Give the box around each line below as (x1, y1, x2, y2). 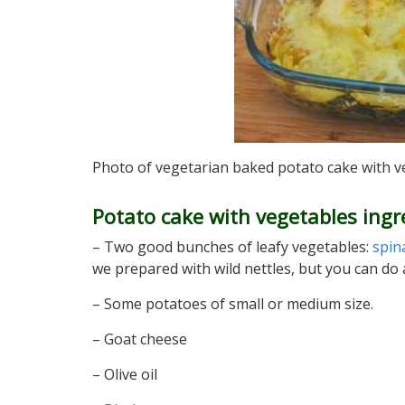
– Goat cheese (92, 329, 187, 349)
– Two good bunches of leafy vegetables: (92, 237, 372, 257)
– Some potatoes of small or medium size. (92, 294, 373, 314)
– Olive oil (92, 364, 157, 384)
